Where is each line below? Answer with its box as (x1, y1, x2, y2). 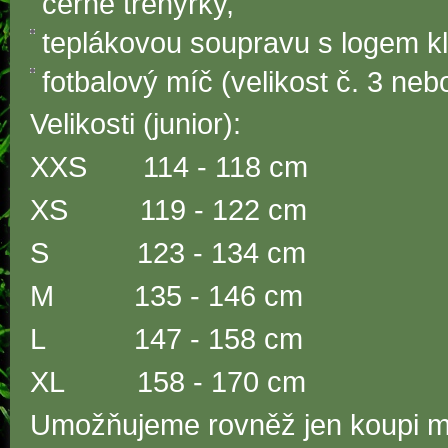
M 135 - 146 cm (30, 279, 303, 312)
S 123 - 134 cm (30, 236, 306, 269)
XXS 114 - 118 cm (30, 150, 308, 183)
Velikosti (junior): (30, 107, 241, 140)
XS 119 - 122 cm (30, 193, 307, 226)
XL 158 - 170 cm (30, 365, 306, 398)
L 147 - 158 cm (30, 322, 303, 355)
